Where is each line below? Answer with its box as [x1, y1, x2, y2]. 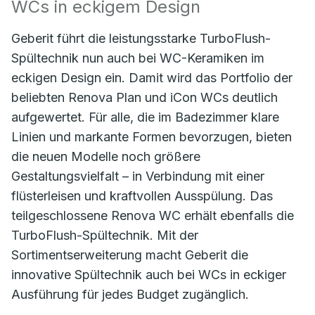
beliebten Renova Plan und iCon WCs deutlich [11, 90, 278, 105]
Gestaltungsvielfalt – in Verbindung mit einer [11, 169, 264, 184]
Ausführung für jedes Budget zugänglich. [11, 287, 249, 302]
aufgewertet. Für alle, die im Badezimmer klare [11, 110, 279, 124]
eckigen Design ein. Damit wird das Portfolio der [11, 70, 292, 85]
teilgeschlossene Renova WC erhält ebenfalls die [11, 208, 294, 223]
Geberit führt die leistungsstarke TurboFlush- [11, 31, 271, 46]
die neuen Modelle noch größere [11, 149, 200, 164]
